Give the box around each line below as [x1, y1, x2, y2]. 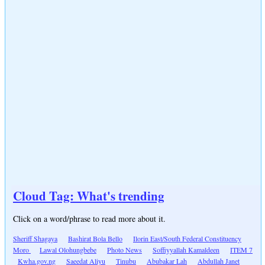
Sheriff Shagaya [13, 233, 57, 243]
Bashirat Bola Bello [68, 233, 122, 243]
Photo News [107, 244, 142, 254]
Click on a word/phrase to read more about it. [13, 212, 166, 224]
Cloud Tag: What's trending [13, 186, 164, 205]
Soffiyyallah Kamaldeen [153, 244, 219, 254]
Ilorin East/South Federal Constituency [133, 233, 241, 243]
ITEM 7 [230, 244, 253, 254]
